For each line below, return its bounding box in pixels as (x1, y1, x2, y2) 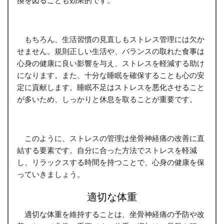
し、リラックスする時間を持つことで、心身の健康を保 (16, 157, 204, 166)
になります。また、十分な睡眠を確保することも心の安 (16, 70, 204, 79)
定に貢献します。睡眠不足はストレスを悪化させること (16, 82, 204, 91)
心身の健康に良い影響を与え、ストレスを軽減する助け (16, 58, 204, 67)
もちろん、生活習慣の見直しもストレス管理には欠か (16, 34, 204, 43)
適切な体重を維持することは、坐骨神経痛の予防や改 (16, 209, 204, 218)
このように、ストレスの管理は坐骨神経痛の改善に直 (16, 133, 204, 142)
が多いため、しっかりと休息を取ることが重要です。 (16, 94, 197, 103)
